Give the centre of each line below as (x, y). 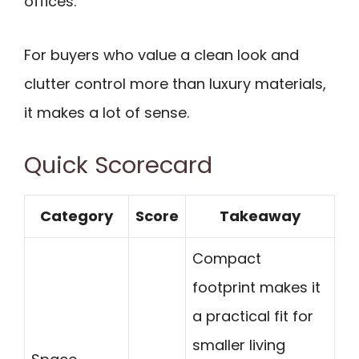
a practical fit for (253, 317)
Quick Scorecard (118, 165)
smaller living (239, 345)
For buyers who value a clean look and (161, 54)
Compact (227, 259)
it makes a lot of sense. (107, 112)
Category (77, 216)
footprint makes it (256, 288)
